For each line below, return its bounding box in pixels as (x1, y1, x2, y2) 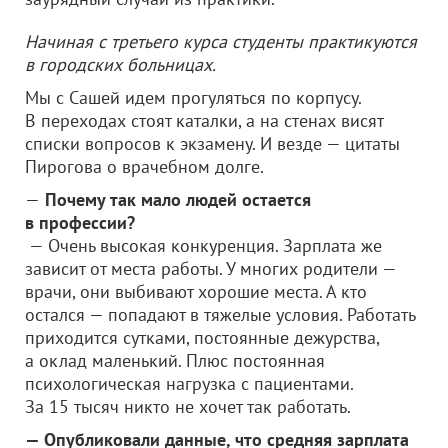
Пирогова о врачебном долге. (25, 155, 264, 178)
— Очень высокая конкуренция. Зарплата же (25, 234, 382, 257)
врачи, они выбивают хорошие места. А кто (25, 280, 367, 303)
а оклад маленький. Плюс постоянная (25, 349, 325, 372)
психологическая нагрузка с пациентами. (25, 372, 353, 395)
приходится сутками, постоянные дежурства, (25, 326, 379, 349)
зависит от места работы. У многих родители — (25, 257, 396, 280)
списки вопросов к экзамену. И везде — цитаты (25, 132, 400, 155)
